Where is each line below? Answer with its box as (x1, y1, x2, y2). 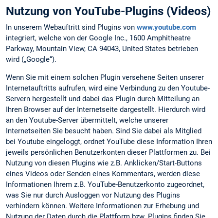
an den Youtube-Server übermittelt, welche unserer (6, 116, 168, 125)
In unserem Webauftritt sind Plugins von (6, 23, 137, 32)
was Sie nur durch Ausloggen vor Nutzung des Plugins (6, 191, 180, 200)
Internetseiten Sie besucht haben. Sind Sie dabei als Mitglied (6, 127, 201, 136)
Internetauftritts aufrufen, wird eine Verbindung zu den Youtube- (6, 84, 210, 93)
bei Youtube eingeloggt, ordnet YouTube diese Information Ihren (6, 137, 212, 146)
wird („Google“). (6, 55, 56, 64)
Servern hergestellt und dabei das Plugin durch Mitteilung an (6, 94, 200, 104)
